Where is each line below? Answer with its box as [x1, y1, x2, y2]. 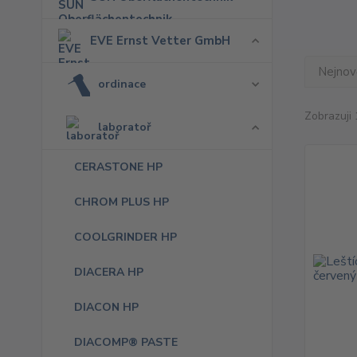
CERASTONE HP [74, 159, 163, 175]
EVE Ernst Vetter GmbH [90, 33, 230, 49]
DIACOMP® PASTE [74, 335, 178, 350]
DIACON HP [74, 300, 139, 315]
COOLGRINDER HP [74, 229, 177, 245]
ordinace [98, 76, 146, 92]
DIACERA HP [74, 265, 143, 280]
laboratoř [98, 120, 151, 135]
